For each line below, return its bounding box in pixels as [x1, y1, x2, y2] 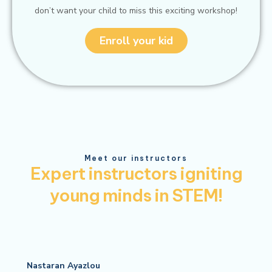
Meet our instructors [84, 154, 188, 163]
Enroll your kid [99, 33, 173, 48]
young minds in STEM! [50, 185, 222, 206]
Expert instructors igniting [30, 163, 242, 184]
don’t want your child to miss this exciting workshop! [35, 5, 237, 16]
